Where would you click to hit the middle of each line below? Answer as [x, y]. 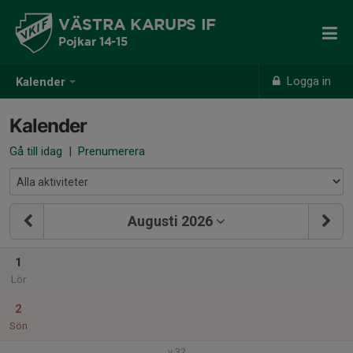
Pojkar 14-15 [93, 42]
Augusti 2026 [170, 221]
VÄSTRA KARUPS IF [137, 25]
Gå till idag [36, 151]
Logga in [308, 81]
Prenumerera [111, 151]
